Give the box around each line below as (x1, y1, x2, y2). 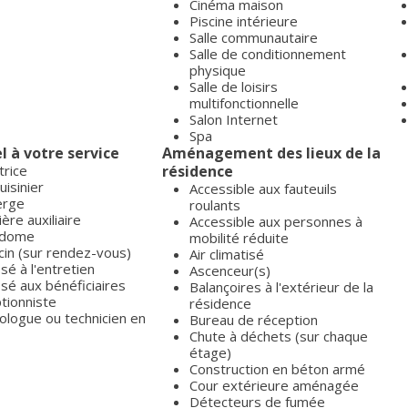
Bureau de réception (189, 311, 318, 329)
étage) (189, 343, 231, 362)
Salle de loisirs (189, 77, 278, 96)
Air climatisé (189, 245, 264, 263)
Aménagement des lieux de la (162, 143, 381, 163)
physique (189, 61, 246, 79)
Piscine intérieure (189, 12, 298, 30)
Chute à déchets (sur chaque (189, 327, 368, 345)
